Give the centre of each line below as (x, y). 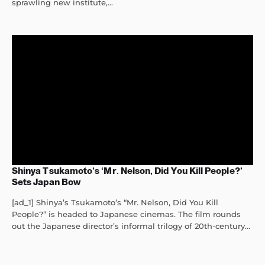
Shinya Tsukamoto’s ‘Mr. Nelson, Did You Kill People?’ (127, 171)
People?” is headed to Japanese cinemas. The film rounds (126, 214)
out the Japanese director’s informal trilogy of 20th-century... (131, 226)
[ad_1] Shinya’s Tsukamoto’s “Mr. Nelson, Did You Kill (115, 203)
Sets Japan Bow (46, 182)
